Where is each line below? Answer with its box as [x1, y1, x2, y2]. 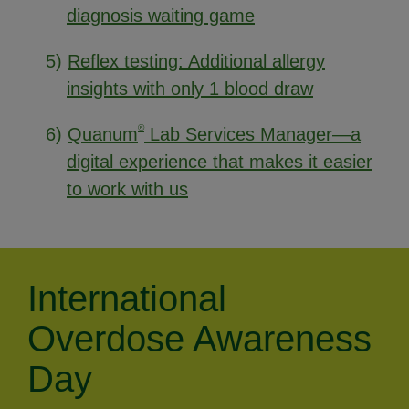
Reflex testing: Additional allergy [68, 51, 325, 71]
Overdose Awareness [27, 319, 372, 360]
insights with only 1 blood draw [67, 79, 313, 99]
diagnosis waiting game [67, 5, 255, 26]
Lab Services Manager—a [144, 124, 361, 144]
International [27, 278, 226, 320]
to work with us [67, 179, 188, 199]
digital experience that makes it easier [67, 152, 372, 172]
